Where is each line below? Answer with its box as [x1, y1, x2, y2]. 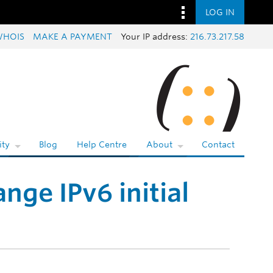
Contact [202, 140, 235, 150]
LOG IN [205, 7, 235, 17]
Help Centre [77, 140, 127, 150]
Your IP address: [121, 31, 190, 41]
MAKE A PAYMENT [33, 31, 112, 41]
